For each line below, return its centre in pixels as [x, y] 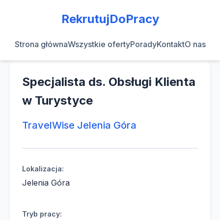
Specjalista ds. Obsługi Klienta [109, 82]
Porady [143, 44]
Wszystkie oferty [99, 44]
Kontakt [170, 44]
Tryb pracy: [42, 214]
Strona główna [41, 44]
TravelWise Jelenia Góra [79, 125]
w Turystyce [57, 100]
